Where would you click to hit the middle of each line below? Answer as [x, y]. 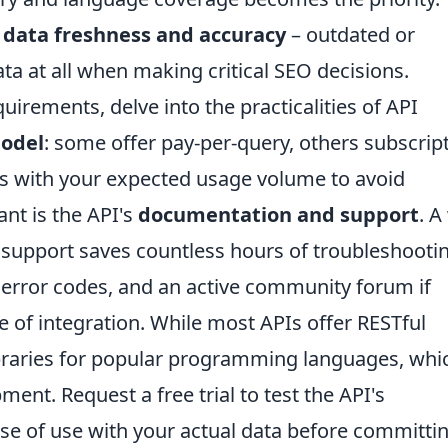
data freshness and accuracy [144, 35]
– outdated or [350, 35]
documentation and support [278, 215]
